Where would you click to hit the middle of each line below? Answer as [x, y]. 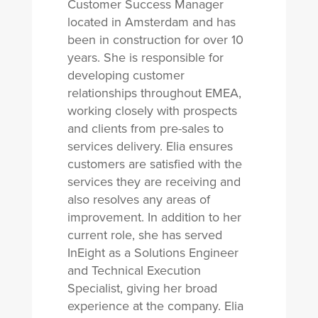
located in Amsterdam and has [151, 22]
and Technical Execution [134, 270]
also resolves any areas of [138, 199]
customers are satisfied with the [154, 164]
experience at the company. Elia [155, 306]
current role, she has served [144, 235]
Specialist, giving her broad [142, 288]
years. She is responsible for [145, 57]
